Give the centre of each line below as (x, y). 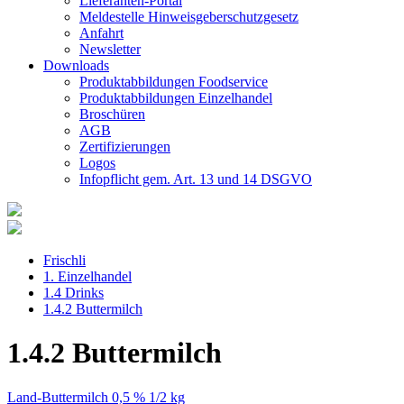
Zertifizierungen (125, 147)
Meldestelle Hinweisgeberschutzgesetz (189, 17)
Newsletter (110, 49)
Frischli (64, 260)
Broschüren (112, 114)
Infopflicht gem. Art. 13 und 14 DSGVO (196, 179)
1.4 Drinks (73, 293)
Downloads (76, 65)
